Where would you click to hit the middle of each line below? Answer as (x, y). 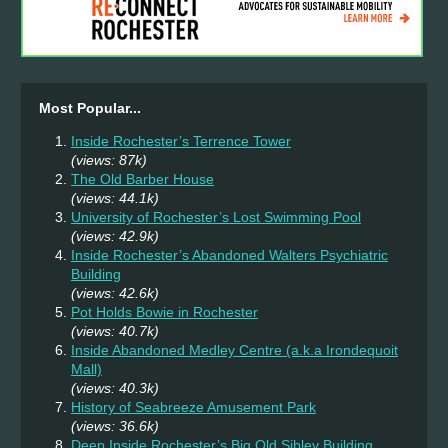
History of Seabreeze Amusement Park (193, 407)
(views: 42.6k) (115, 293)
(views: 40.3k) (115, 388)
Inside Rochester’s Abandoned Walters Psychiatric (229, 255)
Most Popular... (86, 108)
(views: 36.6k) (115, 426)
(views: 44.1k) (115, 198)
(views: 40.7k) (115, 331)
